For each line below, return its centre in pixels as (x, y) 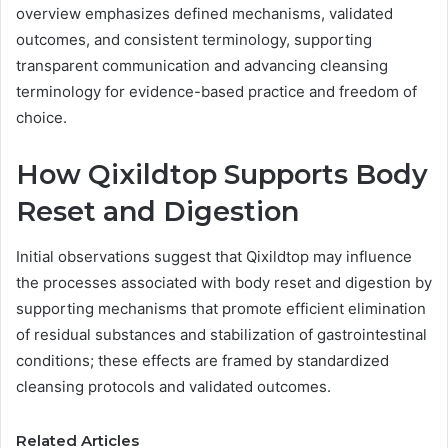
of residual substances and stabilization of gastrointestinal (221, 334)
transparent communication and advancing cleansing (202, 66)
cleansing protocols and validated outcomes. (173, 386)
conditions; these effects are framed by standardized (202, 360)
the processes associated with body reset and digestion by (224, 282)
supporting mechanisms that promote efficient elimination (221, 308)
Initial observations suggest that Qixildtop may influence (214, 256)
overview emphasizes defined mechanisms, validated (204, 14)
